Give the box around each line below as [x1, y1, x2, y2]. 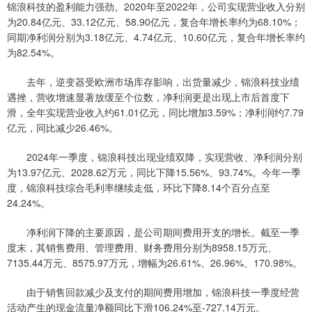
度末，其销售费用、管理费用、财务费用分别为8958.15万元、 [7, 240, 277, 254]
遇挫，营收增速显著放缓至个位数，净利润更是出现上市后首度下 [7, 89, 290, 104]
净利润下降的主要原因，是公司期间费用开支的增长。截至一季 [7, 224, 299, 239]
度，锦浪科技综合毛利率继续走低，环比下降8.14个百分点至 [7, 180, 270, 194]
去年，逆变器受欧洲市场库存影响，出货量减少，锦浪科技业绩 [7, 74, 299, 88]
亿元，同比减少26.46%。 [7, 120, 118, 134]
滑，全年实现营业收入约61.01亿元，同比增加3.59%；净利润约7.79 [7, 104, 304, 119]
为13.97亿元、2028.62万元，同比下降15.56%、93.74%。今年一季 [7, 164, 301, 179]
